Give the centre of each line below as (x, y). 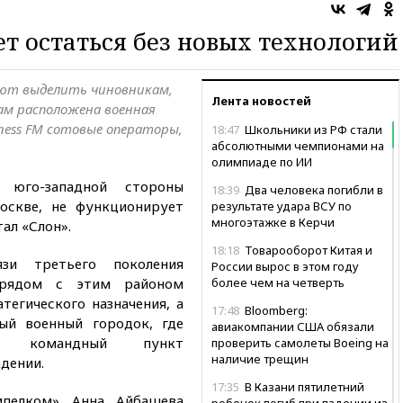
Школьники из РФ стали (312, 130)
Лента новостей (261, 101)
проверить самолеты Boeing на (300, 343)
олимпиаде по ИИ (262, 162)
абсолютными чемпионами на (298, 146)
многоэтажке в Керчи (273, 222)
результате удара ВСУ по (282, 206)
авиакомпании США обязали (293, 327)
